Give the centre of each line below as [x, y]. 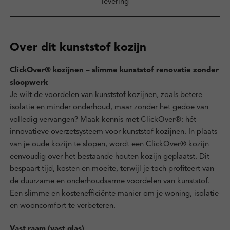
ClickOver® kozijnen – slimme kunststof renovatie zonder [114, 71]
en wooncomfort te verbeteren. [62, 206]
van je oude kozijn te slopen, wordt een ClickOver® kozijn [109, 145]
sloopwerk [28, 83]
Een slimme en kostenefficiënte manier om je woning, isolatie [114, 194]
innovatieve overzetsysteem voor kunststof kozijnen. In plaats [113, 132]
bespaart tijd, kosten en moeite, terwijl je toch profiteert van [112, 169]
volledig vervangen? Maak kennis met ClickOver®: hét [103, 120]
